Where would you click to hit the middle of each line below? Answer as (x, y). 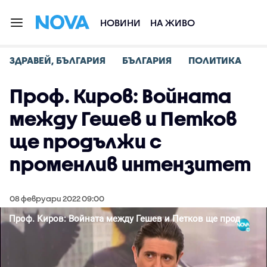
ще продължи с (86, 141)
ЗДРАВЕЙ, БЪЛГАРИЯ (58, 60)
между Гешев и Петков (123, 118)
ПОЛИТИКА (215, 60)
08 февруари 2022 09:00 (57, 198)
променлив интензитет (130, 164)
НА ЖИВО (173, 22)
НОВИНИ (120, 22)
